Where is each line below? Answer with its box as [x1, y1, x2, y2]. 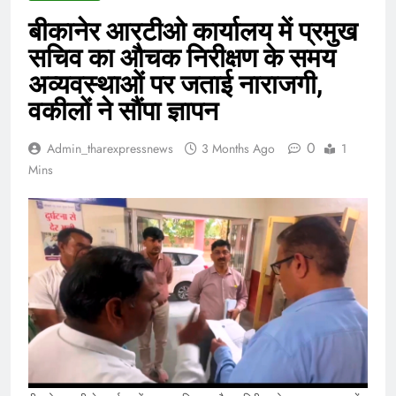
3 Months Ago [202, 139, 275, 157]
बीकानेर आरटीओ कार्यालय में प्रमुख [28, 15, 357, 47]
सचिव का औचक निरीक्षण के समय [28, 42, 336, 73]
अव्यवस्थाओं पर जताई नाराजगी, [28, 68, 323, 100]
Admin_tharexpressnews [47, 139, 173, 157]
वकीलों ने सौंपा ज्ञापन [28, 95, 218, 126]
